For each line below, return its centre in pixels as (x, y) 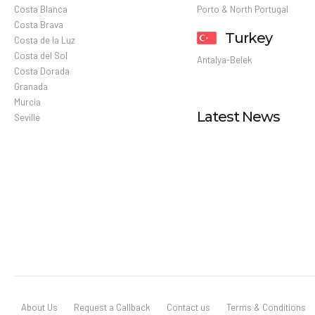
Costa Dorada (42, 71)
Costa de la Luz (45, 40)
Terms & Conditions (266, 307)
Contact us (188, 307)
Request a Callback (112, 307)
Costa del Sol (41, 55)
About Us (39, 307)
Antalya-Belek (225, 59)
